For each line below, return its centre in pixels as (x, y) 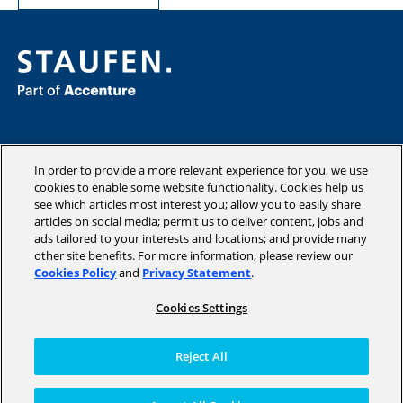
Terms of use (52, 345)
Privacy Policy (53, 361)
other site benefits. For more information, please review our (194, 255)
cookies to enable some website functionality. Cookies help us (199, 187)
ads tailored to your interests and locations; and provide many (201, 238)
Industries (49, 168)
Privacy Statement (197, 273)
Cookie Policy (53, 377)
